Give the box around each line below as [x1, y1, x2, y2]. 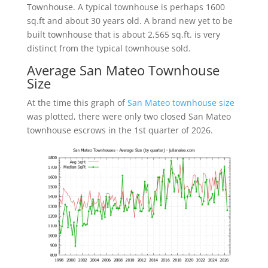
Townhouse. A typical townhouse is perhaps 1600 [26, 1, 225, 13]
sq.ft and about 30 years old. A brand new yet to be [26, 15, 233, 27]
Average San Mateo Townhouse [26, 61, 220, 80]
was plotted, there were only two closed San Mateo [26, 111, 231, 123]
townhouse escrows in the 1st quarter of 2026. [26, 124, 213, 136]
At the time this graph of [26, 97, 127, 109]
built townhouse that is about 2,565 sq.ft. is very [26, 29, 220, 41]
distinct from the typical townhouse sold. [26, 42, 191, 54]
